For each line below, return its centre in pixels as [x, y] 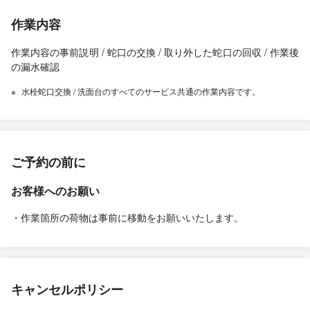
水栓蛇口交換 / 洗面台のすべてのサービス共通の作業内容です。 [141, 91]
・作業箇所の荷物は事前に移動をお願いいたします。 [127, 217]
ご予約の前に [48, 162]
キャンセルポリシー [67, 289]
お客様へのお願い [55, 191]
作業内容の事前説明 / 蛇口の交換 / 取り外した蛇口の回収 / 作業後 [155, 52]
